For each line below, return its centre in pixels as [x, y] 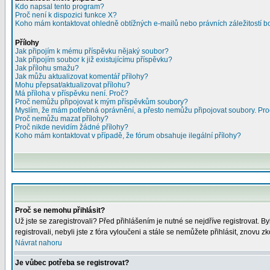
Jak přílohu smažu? [47, 68]
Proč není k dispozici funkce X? [66, 15]
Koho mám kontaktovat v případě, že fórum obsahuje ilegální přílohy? [128, 136]
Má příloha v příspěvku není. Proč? [72, 93]
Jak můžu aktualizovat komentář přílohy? [82, 77]
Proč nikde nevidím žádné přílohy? [72, 127]
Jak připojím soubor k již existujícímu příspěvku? [94, 60]
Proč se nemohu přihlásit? [60, 210]
